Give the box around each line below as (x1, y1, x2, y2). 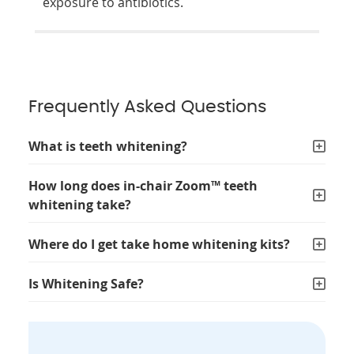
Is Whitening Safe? (28, 274, 145, 292)
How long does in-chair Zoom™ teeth (28, 176, 258, 194)
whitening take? (28, 195, 132, 213)
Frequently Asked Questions (28, 97, 267, 115)
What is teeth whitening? (28, 137, 188, 155)
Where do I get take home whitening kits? (28, 235, 291, 253)
